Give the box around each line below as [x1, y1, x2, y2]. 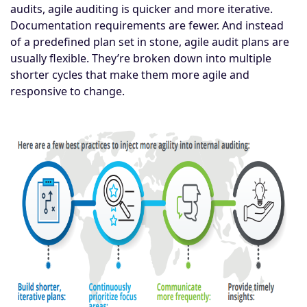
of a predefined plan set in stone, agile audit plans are [10, 34, 289, 49]
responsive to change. [10, 83, 125, 99]
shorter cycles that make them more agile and [10, 66, 249, 82]
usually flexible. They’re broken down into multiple [10, 50, 271, 66]
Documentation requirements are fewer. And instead [10, 17, 284, 33]
